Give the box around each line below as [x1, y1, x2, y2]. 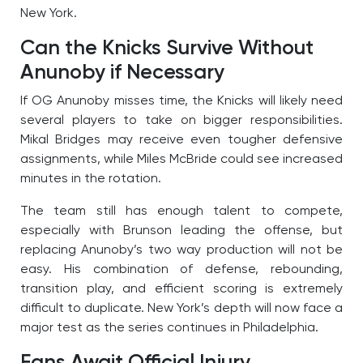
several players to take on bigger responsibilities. [20, 114, 343, 128]
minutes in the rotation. [20, 173, 161, 186]
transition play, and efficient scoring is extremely [20, 283, 343, 297]
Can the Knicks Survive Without [20, 38, 314, 60]
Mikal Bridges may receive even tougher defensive [20, 134, 343, 147]
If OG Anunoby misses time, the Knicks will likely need [20, 95, 343, 109]
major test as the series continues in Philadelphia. [20, 322, 318, 335]
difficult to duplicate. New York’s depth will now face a [20, 302, 343, 316]
